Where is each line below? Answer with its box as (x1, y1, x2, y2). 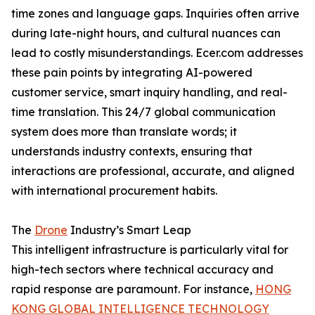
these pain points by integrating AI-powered (11, 65, 252, 80)
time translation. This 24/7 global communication (11, 105, 276, 120)
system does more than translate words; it (11, 124, 237, 139)
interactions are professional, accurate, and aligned (11, 164, 295, 179)
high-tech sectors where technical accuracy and (11, 262, 274, 277)
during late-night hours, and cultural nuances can (11, 26, 281, 41)
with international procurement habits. (11, 184, 217, 198)
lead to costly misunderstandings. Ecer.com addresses (11, 46, 303, 60)
